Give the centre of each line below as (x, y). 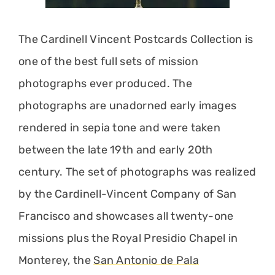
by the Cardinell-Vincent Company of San (128, 194)
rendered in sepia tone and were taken (120, 128)
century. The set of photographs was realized (137, 172)
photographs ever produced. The (106, 83)
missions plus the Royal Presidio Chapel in (128, 238)
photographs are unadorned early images (128, 106)
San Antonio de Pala (146, 260)
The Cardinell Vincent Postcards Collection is (136, 39)
